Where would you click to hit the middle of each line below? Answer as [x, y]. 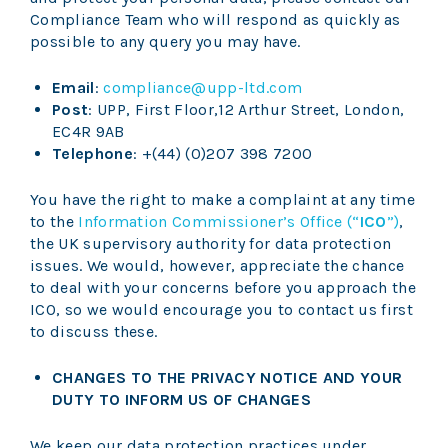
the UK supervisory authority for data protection [211, 244]
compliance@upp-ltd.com [203, 88]
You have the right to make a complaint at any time [223, 200]
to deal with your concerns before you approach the [223, 288]
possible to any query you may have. [167, 42]
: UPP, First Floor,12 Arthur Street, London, [246, 110]
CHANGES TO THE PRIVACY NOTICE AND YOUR [227, 378]
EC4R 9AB [88, 132]
